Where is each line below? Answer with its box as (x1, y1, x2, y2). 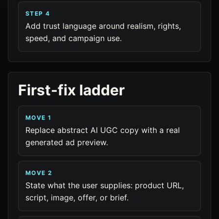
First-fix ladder (18, 81, 125, 99)
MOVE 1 (25, 114, 52, 121)
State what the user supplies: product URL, (25, 180, 184, 190)
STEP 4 (25, 10, 50, 17)
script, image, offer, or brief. (25, 193, 129, 202)
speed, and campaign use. (25, 33, 122, 43)
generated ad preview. (25, 137, 108, 147)
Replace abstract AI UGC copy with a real (25, 125, 180, 135)
